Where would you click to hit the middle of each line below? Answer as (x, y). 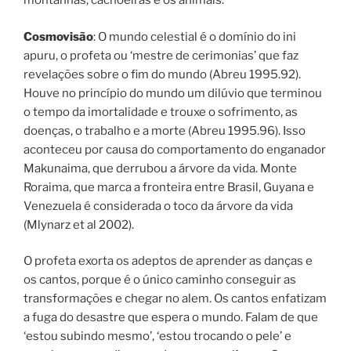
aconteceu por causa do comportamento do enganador (175, 149)
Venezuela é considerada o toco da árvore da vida (158, 206)
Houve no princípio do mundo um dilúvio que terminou (173, 93)
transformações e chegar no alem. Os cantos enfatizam (175, 299)
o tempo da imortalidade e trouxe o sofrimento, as (161, 112)
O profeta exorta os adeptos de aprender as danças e (168, 261)
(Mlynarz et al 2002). (79, 224)
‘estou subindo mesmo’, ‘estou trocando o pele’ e (157, 337)
